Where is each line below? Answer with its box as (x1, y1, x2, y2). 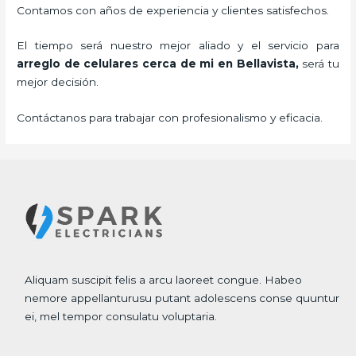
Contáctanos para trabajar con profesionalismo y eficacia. (17, 111, 323, 125)
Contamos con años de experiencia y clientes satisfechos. (17, 3, 330, 17)
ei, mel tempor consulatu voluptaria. (25, 310, 218, 323)
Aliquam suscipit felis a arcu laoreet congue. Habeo (25, 273, 303, 287)
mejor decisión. (17, 75, 99, 89)
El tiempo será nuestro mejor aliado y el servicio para (17, 39, 339, 52)
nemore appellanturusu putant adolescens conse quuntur (25, 292, 340, 305)
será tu (302, 57, 339, 71)
